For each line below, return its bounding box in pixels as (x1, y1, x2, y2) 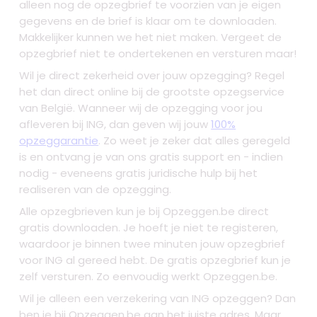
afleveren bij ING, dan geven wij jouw (19, 117, 212, 132)
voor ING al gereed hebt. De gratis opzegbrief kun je (19, 253, 292, 268)
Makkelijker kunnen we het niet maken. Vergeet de (19, 30, 282, 45)
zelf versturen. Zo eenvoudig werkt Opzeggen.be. (19, 269, 278, 284)
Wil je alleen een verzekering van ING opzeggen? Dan (19, 291, 296, 306)
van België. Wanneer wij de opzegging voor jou (19, 100, 263, 116)
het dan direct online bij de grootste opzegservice (19, 84, 285, 100)
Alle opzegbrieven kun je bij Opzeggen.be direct (19, 204, 270, 219)
